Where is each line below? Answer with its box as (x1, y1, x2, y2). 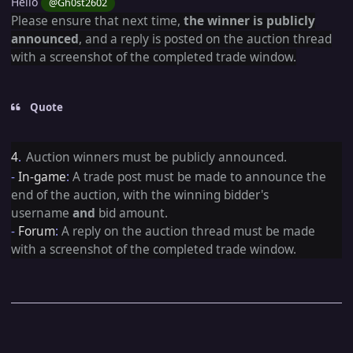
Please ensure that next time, (11, 12, 184, 29)
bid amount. (98, 205, 168, 222)
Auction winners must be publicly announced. (26, 149, 287, 166)
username (11, 205, 69, 222)
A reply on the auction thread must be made (61, 223, 315, 240)
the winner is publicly (184, 12, 315, 29)
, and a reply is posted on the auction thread (79, 30, 332, 47)
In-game (18, 169, 66, 186)
